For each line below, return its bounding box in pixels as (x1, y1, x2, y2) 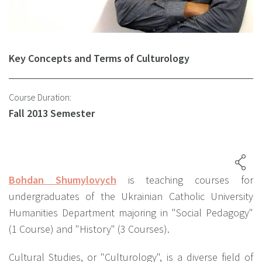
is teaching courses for (116, 173, 254, 187)
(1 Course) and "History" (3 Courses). (9, 222, 170, 236)
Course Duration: (9, 91, 71, 103)
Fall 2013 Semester (9, 106, 95, 120)
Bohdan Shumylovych (9, 173, 116, 187)
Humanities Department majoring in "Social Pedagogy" (9, 205, 253, 219)
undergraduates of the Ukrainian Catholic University (9, 189, 253, 203)
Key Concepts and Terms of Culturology (9, 51, 189, 65)
